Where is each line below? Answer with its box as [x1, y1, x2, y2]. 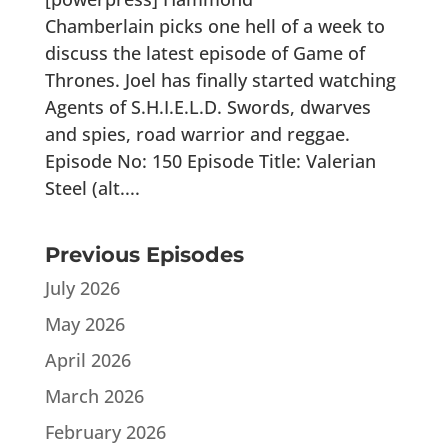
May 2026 [44, 311, 125, 336]
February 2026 [44, 419, 166, 444]
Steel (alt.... [44, 175, 140, 200]
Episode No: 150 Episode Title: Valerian [44, 148, 376, 173]
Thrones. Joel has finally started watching [44, 67, 396, 92]
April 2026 [44, 347, 131, 372]
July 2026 [44, 275, 120, 300]
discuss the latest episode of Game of [44, 40, 365, 65]
